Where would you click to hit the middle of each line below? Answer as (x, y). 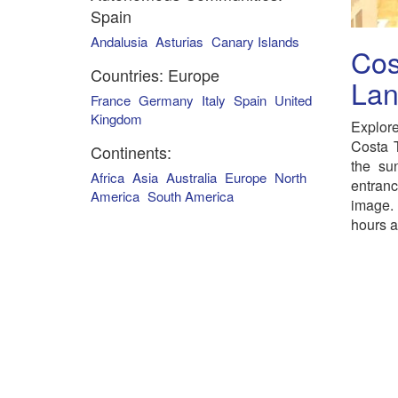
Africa (107, 177)
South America (191, 196)
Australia (191, 177)
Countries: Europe (155, 75)
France (111, 100)
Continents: (131, 152)
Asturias (179, 41)
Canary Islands (255, 41)
